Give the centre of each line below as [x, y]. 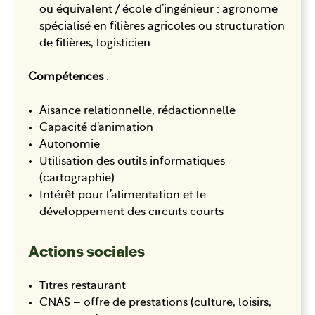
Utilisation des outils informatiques [132, 162]
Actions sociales [86, 252]
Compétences [67, 78]
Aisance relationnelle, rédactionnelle [137, 111]
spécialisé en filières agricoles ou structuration [162, 27]
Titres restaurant [83, 287]
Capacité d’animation [96, 128]
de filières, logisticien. [96, 44]
